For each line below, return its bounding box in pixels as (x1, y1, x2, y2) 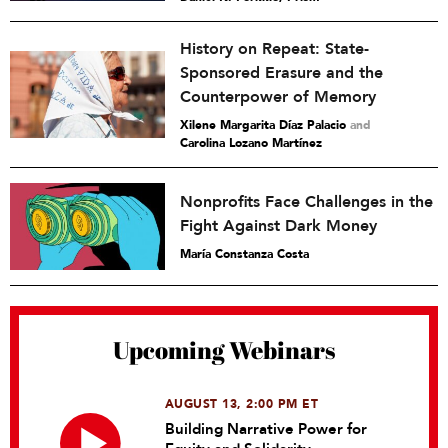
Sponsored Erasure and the (180, 62, 383, 85)
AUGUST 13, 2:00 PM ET (164, 396, 319, 413)
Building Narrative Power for (164, 419, 367, 440)
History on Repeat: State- (180, 38, 369, 61)
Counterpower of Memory (180, 86, 376, 109)
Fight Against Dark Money (180, 215, 377, 238)
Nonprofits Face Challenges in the (180, 191, 433, 214)
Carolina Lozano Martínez (180, 135, 322, 152)
